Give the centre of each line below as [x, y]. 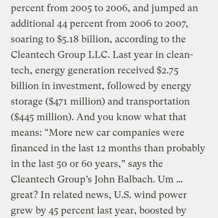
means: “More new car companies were [98, 132]
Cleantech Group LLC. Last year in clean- [102, 54]
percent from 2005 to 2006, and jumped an [105, 8]
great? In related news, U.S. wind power [99, 195]
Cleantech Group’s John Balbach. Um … [97, 179]
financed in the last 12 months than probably [108, 148]
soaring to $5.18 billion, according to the [99, 39]
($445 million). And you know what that [99, 117]
